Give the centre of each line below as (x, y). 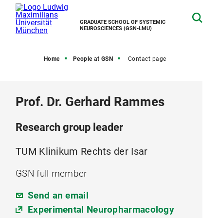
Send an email (58, 195)
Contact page (147, 59)
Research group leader (69, 127)
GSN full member (51, 173)
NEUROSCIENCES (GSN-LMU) (116, 28)
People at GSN (93, 59)
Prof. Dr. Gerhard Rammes (90, 102)
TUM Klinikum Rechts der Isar (82, 151)
